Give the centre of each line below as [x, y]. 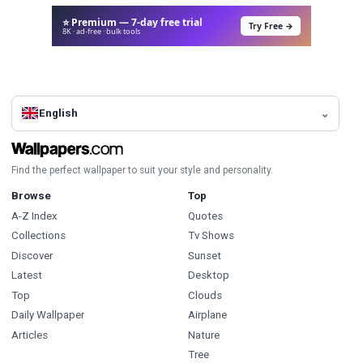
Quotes [205, 216]
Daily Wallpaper [48, 315]
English [59, 113]
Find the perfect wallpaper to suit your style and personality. [142, 170]
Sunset [204, 255]
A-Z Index [34, 216]
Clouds [205, 295]
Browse [31, 195]
